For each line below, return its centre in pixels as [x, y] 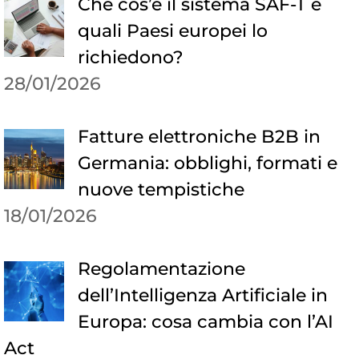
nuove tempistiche [161, 190]
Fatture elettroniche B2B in [199, 137]
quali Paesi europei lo [172, 31]
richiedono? [130, 58]
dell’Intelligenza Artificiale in [202, 296]
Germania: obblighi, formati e [207, 163]
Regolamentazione [161, 269]
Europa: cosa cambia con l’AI [205, 322]
